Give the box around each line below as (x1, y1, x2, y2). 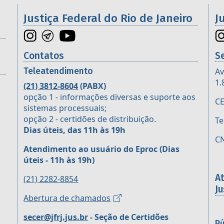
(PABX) (78, 80, 106, 92)
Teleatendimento (23, 66, 93, 77)
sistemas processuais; (23, 102, 107, 114)
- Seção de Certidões (88, 211, 169, 223)
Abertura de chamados (23, 192, 111, 204)
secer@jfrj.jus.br (23, 211, 88, 223)
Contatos (23, 50, 64, 62)
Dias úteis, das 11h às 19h (23, 124, 126, 136)
